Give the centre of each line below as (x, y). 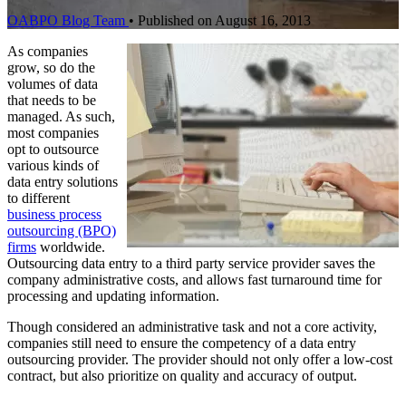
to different (39, 198)
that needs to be (52, 100)
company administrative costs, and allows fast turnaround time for (194, 279)
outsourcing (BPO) (62, 230)
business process (54, 214)
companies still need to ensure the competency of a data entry (182, 343)
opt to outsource (53, 149)
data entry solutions (63, 181)
